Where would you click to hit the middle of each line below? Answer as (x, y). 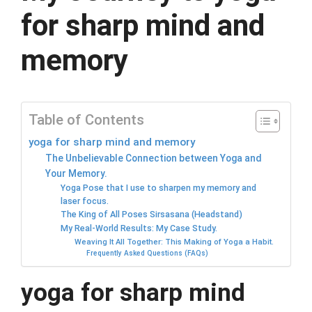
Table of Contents (86, 120)
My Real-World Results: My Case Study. (139, 228)
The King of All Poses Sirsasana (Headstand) (152, 214)
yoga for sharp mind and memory (112, 142)
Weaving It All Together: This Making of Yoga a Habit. (174, 242)
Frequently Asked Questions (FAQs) (148, 253)
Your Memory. (77, 174)
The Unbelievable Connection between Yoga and (154, 158)
